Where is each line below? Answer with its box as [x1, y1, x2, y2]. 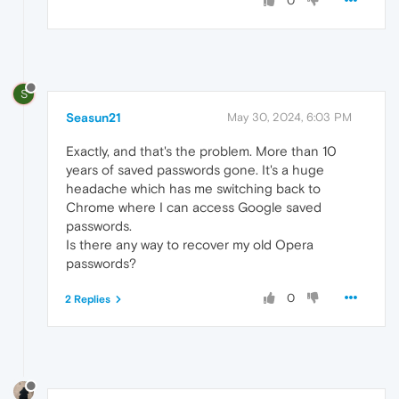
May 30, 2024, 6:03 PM [227, 110, 352, 124]
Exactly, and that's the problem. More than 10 [66, 142, 337, 159]
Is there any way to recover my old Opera [66, 236, 313, 252]
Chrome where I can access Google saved [66, 199, 322, 215]
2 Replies [65, 292, 110, 305]
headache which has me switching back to [66, 180, 321, 196]
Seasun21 [66, 110, 121, 125]
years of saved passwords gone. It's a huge [66, 161, 324, 177]
